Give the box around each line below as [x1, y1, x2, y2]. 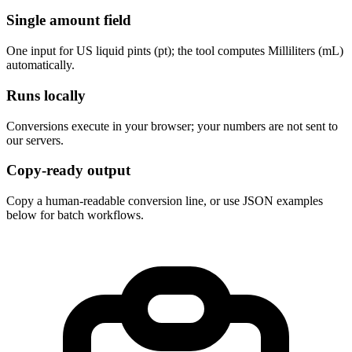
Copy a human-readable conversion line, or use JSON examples [6, 194, 323, 207]
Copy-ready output [6, 162, 130, 179]
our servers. [6, 133, 64, 147]
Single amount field [6, 12, 131, 29]
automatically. [6, 58, 75, 72]
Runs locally [6, 86, 86, 104]
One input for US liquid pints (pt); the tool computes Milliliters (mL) [6, 44, 343, 58]
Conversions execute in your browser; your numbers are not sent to [6, 119, 338, 133]
